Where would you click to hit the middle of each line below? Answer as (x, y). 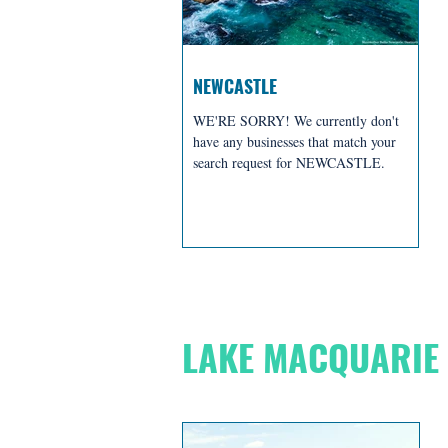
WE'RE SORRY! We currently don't (296, 120)
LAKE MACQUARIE (310, 356)
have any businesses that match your (294, 141)
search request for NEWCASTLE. (289, 162)
